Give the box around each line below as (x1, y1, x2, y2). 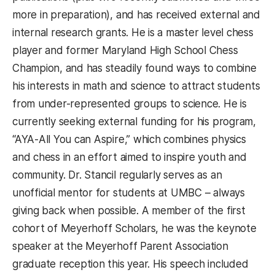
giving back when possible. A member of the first (12, 204, 246, 217)
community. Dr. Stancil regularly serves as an (12, 169, 222, 182)
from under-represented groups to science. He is (12, 98, 247, 110)
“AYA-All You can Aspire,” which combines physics (12, 133, 246, 146)
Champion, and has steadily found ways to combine (12, 62, 257, 75)
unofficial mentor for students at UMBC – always (12, 187, 245, 199)
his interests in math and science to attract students (12, 80, 260, 93)
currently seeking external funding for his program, (12, 115, 256, 128)
